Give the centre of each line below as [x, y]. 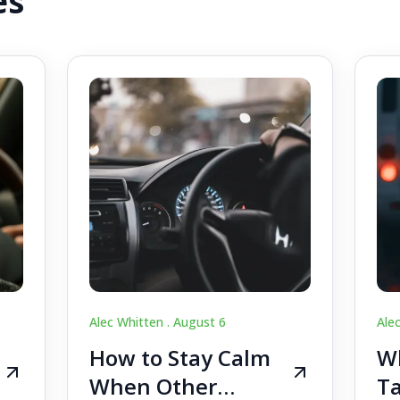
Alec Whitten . [131, 321]
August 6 [199, 321]
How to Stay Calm [179, 357]
